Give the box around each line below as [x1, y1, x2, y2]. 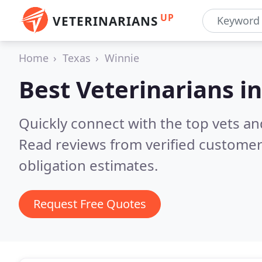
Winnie [105, 51, 139, 65]
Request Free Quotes [33, 196, 146, 212]
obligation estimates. [19, 156, 158, 175]
